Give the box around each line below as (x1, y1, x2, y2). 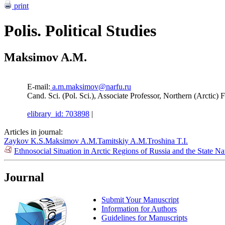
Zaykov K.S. (4, 137, 45, 146)
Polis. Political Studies (4, 21, 156, 40)
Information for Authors (101, 204, 177, 213)
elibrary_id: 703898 (27, 109, 89, 119)
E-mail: (27, 82, 50, 91)
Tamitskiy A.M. (97, 137, 147, 146)
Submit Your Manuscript (101, 195, 179, 204)
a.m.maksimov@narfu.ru (50, 82, 131, 91)
